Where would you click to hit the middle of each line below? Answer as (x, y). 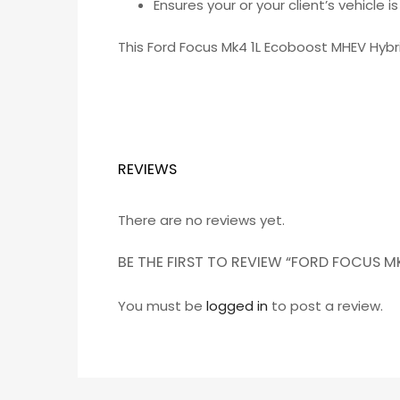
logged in (237, 306)
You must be (162, 306)
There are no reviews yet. (201, 220)
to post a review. (325, 306)
